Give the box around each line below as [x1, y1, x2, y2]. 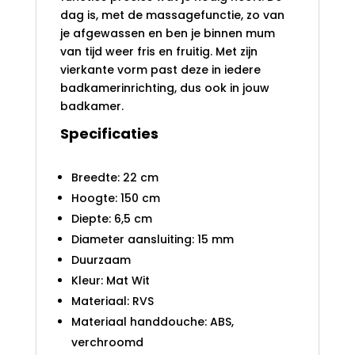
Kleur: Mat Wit [71, 273, 150, 289]
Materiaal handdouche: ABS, [71, 314, 234, 330]
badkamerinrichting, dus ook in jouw [59, 80, 269, 97]
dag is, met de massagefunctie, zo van [59, 7, 284, 24]
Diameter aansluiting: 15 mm [71, 231, 234, 248]
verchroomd [71, 334, 143, 351]
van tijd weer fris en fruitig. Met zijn [59, 44, 258, 60]
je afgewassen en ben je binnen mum [59, 25, 275, 42]
